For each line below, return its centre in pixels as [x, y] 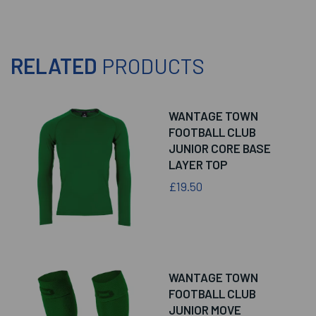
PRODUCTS [153, 66]
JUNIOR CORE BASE [220, 148]
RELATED [56, 66]
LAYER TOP [198, 165]
